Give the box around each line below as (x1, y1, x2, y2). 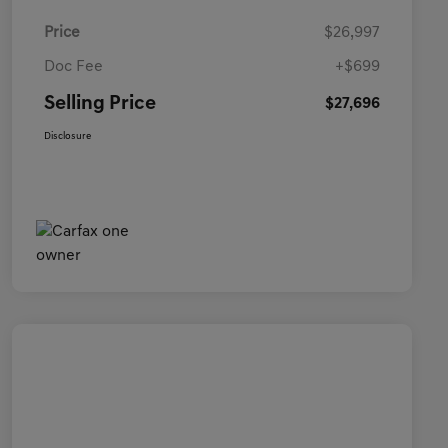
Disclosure (44, 131, 91, 143)
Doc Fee (44, 59, 103, 76)
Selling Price (44, 94, 156, 115)
